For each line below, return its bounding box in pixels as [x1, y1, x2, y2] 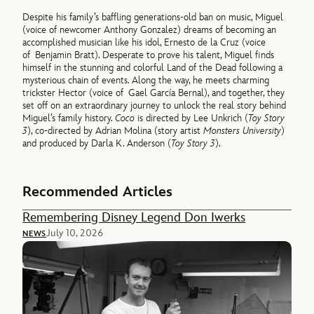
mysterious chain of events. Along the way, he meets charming [22, 74, 270, 86]
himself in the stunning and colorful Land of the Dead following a [22, 61, 283, 74]
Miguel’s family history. [22, 111, 116, 124]
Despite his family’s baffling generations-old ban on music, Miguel [22, 11, 284, 23]
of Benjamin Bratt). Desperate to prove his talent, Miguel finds [22, 48, 275, 61]
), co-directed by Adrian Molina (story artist [27, 124, 204, 137]
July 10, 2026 [46, 226, 104, 239]
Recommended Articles [22, 184, 173, 201]
